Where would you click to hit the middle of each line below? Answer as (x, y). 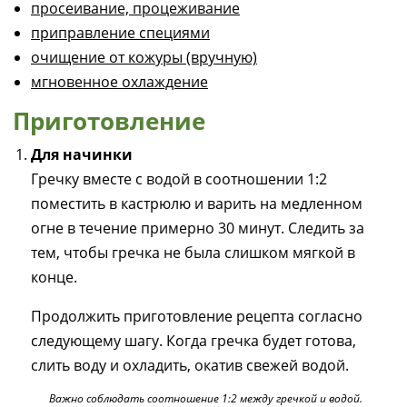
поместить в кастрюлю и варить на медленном (197, 203)
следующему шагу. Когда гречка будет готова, (194, 341)
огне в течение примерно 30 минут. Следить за (198, 228)
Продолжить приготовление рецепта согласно (197, 316)
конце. (54, 277)
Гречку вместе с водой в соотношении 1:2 (179, 179)
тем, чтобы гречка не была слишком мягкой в (193, 253)
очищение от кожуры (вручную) (144, 57)
